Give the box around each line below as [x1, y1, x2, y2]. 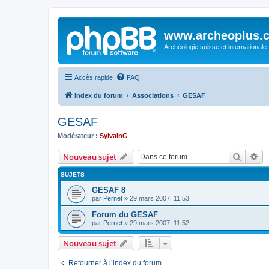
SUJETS [61, 171, 85, 178]
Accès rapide [74, 73, 113, 81]
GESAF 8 [92, 186, 125, 195]
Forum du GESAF [92, 210, 158, 219]
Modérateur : [58, 131, 98, 139]
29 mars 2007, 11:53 [130, 195, 189, 202]
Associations [132, 91, 174, 99]
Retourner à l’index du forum [68, 259, 162, 267]
